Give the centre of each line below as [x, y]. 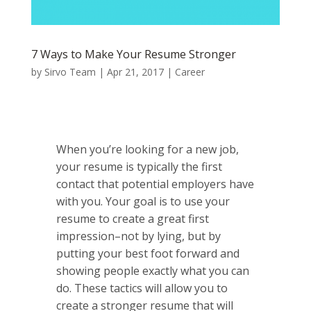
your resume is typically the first [139, 166]
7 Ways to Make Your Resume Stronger [133, 54]
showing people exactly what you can [152, 270]
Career [190, 72]
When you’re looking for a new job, [147, 149]
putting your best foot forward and [148, 253]
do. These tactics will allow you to [142, 288]
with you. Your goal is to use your [143, 201]
